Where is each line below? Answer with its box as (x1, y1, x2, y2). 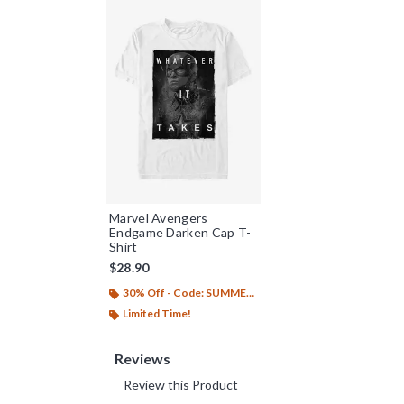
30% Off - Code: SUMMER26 (123, 286, 246, 300)
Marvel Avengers (109, 210, 208, 226)
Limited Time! (123, 307, 191, 321)
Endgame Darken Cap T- (109, 225, 252, 241)
